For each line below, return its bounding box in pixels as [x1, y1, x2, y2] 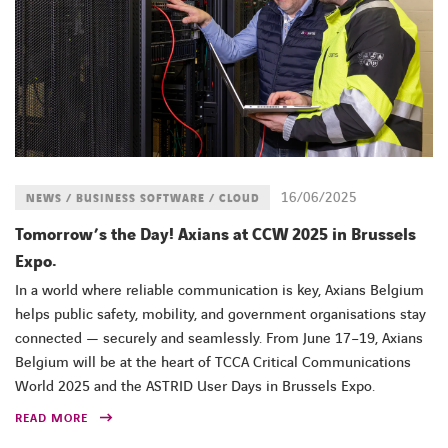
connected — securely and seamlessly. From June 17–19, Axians [15, 329, 423, 349]
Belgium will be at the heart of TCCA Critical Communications [15, 353, 411, 373]
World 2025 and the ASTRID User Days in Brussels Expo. [15, 377, 375, 397]
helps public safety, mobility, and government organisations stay [15, 305, 426, 325]
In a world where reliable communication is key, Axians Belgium [15, 281, 424, 301]
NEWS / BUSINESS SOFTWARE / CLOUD [26, 191, 259, 206]
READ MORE [15, 410, 88, 427]
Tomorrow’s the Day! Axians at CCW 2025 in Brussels [15, 224, 416, 246]
